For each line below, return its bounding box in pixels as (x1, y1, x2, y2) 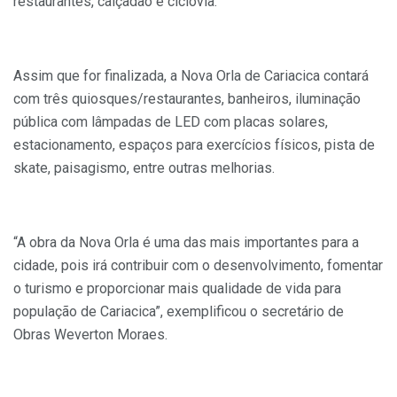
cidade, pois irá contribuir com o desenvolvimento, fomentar (13, 257, 383, 275)
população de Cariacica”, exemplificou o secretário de (13, 303, 344, 321)
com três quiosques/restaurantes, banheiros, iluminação (13, 90, 361, 108)
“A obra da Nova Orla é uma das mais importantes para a (13, 234, 359, 252)
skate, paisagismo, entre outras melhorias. (13, 160, 275, 177)
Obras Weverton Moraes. (13, 326, 167, 344)
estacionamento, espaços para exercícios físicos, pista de (13, 136, 375, 154)
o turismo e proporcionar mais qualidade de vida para (13, 280, 341, 298)
